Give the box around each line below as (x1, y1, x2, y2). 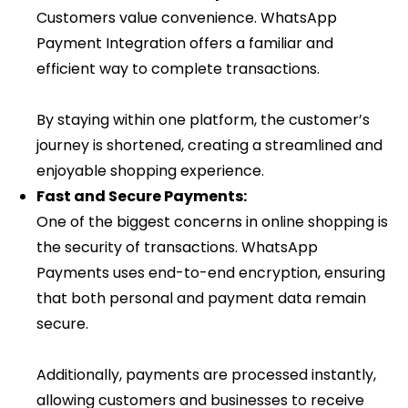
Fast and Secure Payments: (36, 186, 247, 208)
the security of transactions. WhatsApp (36, 237, 318, 259)
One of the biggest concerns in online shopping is (36, 211, 388, 233)
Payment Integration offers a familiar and (36, 33, 333, 55)
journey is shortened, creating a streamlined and (36, 135, 382, 157)
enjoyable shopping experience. (36, 160, 264, 182)
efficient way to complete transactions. (36, 58, 320, 80)
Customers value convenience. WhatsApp (36, 7, 337, 29)
